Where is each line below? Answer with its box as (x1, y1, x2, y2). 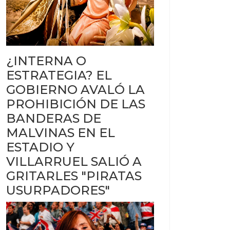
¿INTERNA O (6, 53, 86, 69)
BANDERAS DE (6, 111, 101, 126)
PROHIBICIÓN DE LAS (6, 97, 145, 112)
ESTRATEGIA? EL (6, 68, 112, 83)
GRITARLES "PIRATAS (6, 168, 142, 184)
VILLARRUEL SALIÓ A (6, 154, 142, 169)
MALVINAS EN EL (6, 125, 115, 141)
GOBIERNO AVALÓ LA (6, 82, 145, 98)
